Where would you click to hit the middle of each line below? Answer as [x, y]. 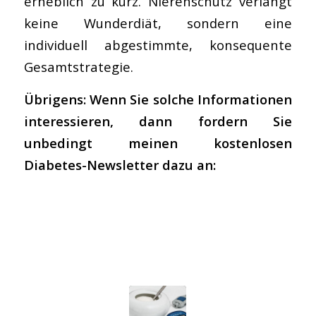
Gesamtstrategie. [78, 66]
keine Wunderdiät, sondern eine [158, 23]
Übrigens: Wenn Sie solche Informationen [158, 99]
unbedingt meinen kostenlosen [158, 143]
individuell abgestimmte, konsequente [158, 44]
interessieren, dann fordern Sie [158, 121]
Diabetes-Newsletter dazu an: [120, 165]
